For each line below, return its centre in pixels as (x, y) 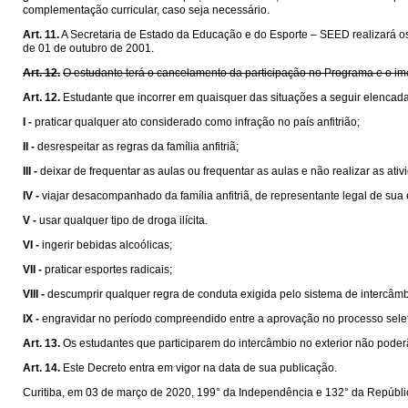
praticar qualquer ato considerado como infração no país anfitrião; (197, 122)
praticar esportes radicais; (108, 270)
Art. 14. (41, 368)
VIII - (34, 294)
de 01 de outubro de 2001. (88, 48)
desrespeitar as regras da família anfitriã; (138, 147)
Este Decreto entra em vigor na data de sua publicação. (200, 368)
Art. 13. (41, 343)
